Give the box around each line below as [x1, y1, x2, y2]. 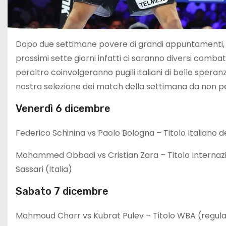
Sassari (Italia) [16, 163, 72, 175]
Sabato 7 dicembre [16, 185, 108, 197]
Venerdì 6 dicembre [16, 102, 110, 115]
